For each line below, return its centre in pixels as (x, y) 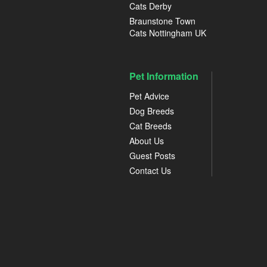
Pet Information (164, 76)
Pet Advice (149, 96)
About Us (147, 141)
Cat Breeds (150, 126)
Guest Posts (152, 156)
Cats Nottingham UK (168, 33)
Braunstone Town (162, 21)
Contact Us (150, 170)
